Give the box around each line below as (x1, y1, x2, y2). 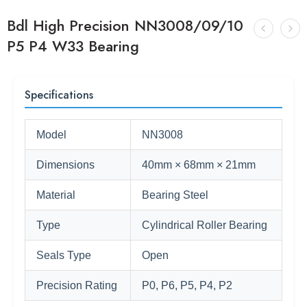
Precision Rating (36, 280, 117, 291)
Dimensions (36, 159, 95, 171)
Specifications (25, 87, 93, 103)
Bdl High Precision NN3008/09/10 (7, 15, 243, 36)
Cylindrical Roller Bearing (142, 219, 267, 231)
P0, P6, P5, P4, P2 (142, 280, 232, 291)
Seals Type (36, 249, 91, 261)
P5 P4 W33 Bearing (7, 36, 139, 57)
